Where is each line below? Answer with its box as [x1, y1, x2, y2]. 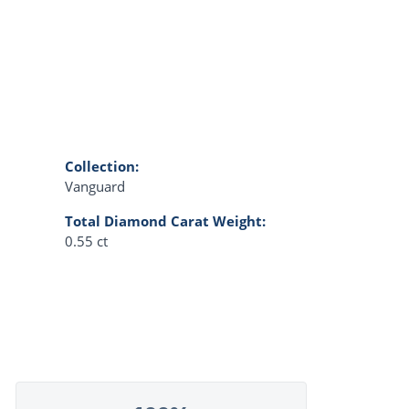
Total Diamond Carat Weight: [65, 211, 266, 230]
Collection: [65, 156, 139, 175]
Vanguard [65, 176, 125, 195]
